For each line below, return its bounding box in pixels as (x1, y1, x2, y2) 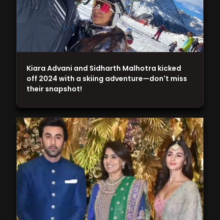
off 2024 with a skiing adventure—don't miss (27, 73, 188, 83)
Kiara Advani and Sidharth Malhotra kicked (27, 63, 182, 73)
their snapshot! (27, 83, 82, 94)
